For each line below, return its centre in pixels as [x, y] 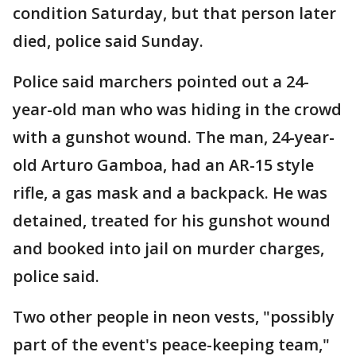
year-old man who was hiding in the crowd [177, 109]
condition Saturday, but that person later [174, 13]
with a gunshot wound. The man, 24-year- [174, 137]
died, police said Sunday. [110, 41]
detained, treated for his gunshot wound [172, 221]
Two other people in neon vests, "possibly [174, 317]
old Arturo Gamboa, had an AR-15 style [163, 165]
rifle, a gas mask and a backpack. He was [170, 193]
